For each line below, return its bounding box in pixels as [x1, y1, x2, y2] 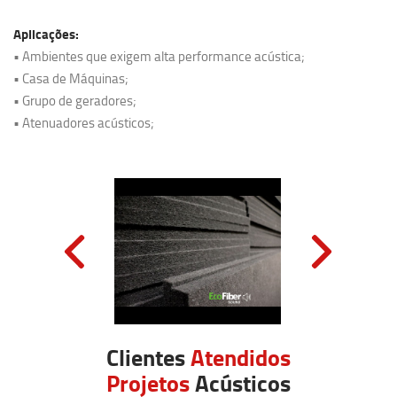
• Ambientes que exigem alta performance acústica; [13, 47, 306, 66]
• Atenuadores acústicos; [13, 113, 155, 132]
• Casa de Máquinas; [13, 69, 129, 88]
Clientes [106, 340, 191, 374]
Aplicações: [13, 24, 80, 43]
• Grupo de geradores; [13, 91, 137, 110]
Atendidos [191, 340, 291, 374]
